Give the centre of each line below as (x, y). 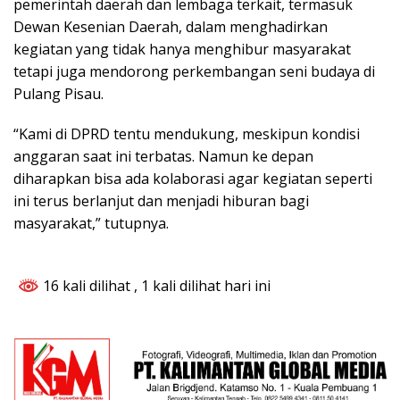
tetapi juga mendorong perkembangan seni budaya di (194, 72)
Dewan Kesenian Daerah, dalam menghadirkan (171, 27)
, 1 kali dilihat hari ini (202, 286)
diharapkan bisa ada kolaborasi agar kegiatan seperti (193, 179)
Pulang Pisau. (58, 94)
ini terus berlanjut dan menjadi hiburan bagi (161, 201)
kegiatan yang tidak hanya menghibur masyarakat (182, 50)
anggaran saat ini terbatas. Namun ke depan (163, 157)
